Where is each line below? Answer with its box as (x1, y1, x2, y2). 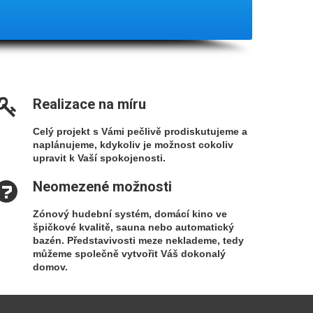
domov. (33, 261, 68, 272)
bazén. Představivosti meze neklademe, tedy (33, 235, 244, 246)
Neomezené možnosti (33, 178, 172, 195)
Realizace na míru (33, 96, 146, 112)
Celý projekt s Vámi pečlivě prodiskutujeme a (33, 126, 247, 137)
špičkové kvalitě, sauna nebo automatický (33, 221, 234, 233)
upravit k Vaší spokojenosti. (33, 152, 166, 163)
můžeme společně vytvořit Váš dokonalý (33, 248, 226, 259)
